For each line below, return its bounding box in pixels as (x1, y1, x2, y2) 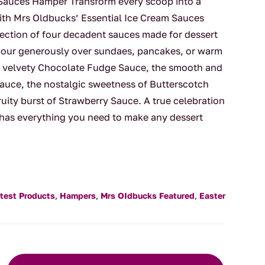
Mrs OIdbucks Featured (100, 190, 195, 201)
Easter (199, 190, 225, 201)
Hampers (59, 190, 96, 201)
